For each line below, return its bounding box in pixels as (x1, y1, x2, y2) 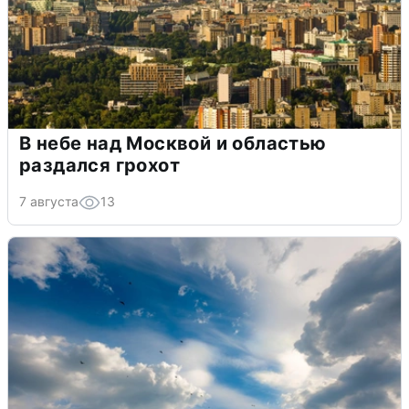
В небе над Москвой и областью (19, 132, 327, 155)
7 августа (19, 194, 79, 210)
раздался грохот (19, 154, 180, 177)
